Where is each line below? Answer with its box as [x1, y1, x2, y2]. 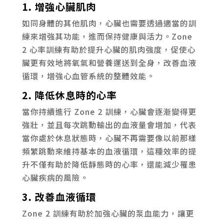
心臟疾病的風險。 [22, 171, 88, 183]
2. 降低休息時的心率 [22, 88, 117, 102]
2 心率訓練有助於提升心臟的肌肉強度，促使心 [22, 43, 196, 55]
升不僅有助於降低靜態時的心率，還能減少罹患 [22, 158, 197, 170]
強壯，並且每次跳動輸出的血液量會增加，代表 [22, 118, 197, 131]
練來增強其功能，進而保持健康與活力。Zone [22, 30, 193, 42]
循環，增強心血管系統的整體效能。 [22, 69, 155, 82]
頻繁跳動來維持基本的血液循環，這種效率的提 [22, 145, 197, 157]
